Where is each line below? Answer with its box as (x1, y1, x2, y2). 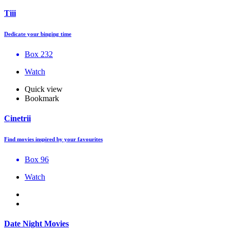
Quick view (25, 84, 63, 93)
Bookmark (25, 93, 59, 103)
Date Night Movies (4, 219, 69, 228)
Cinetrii (4, 114, 31, 123)
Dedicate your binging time (4, 30, 71, 37)
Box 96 (25, 155, 49, 164)
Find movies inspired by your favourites (4, 136, 103, 143)
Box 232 (25, 49, 53, 59)
